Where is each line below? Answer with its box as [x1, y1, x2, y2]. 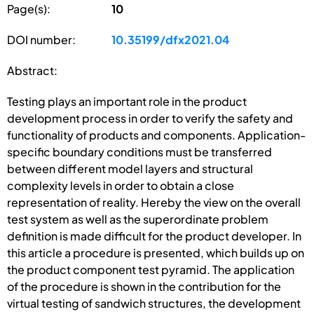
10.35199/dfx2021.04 [111, 32, 230, 47]
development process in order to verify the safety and [7, 110, 293, 125]
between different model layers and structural [7, 161, 253, 176]
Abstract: [7, 62, 57, 78]
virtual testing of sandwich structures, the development [7, 295, 301, 310]
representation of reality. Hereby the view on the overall [7, 194, 301, 210]
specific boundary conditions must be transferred [7, 144, 272, 159]
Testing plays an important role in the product [7, 93, 247, 109]
